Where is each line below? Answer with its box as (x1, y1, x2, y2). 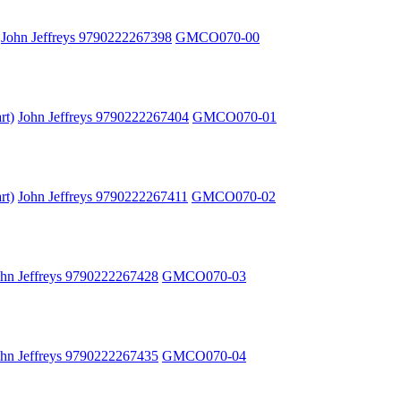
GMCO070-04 (162, 347, 246, 363)
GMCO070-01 (192, 108, 277, 124)
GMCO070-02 (192, 188, 276, 204)
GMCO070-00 (175, 29, 260, 45)
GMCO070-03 (162, 268, 246, 284)
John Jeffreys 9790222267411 (18, 188, 188, 204)
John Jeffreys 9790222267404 (18, 108, 189, 124)
